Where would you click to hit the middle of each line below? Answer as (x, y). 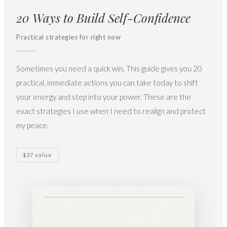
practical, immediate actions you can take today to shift (107, 83)
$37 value (37, 155)
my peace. (32, 125)
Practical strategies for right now (68, 37)
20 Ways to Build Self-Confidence (103, 18)
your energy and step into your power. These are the (104, 97)
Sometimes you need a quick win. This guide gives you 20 (109, 69)
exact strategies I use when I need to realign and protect (111, 111)
